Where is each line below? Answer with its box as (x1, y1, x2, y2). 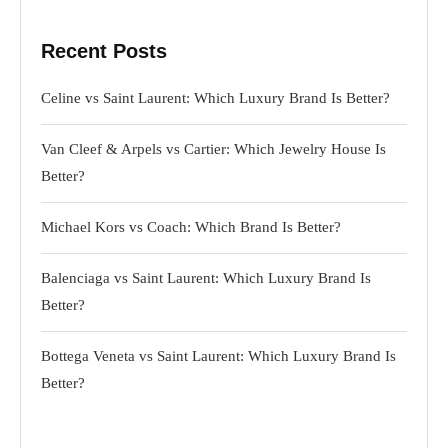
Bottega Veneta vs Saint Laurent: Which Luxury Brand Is (41, 347, 396, 364)
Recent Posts (41, 39, 167, 62)
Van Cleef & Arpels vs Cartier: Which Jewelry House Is (41, 140, 386, 157)
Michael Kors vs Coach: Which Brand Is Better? (41, 218, 341, 235)
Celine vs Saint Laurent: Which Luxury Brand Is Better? (41, 89, 390, 106)
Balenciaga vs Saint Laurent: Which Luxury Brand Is (41, 269, 371, 286)
